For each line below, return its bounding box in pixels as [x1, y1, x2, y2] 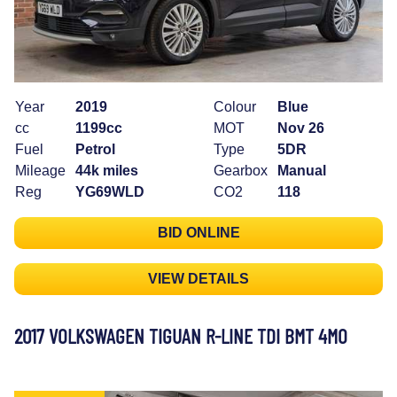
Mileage [15, 163, 66, 179]
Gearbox [214, 163, 268, 179]
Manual [277, 163, 326, 179]
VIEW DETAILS [148, 271, 249, 287]
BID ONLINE [157, 225, 240, 241]
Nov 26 [277, 121, 324, 136]
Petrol [75, 142, 115, 158]
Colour [214, 99, 256, 115]
